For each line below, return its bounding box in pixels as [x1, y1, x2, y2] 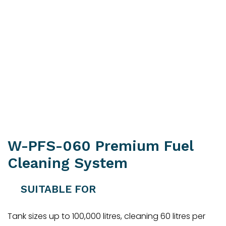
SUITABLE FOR [18, 183, 96, 195]
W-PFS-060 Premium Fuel [8, 137, 193, 154]
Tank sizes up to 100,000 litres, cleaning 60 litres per [8, 210, 205, 222]
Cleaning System [8, 154, 128, 172]
